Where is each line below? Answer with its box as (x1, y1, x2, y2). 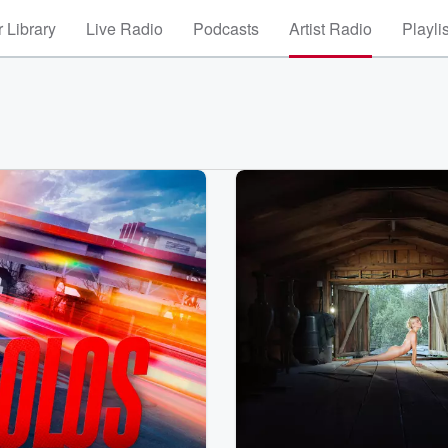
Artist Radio (289, 17, 372, 40)
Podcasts (193, 17, 259, 40)
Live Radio (86, 17, 163, 40)
